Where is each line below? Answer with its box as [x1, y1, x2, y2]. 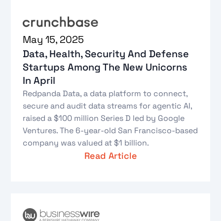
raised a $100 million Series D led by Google [23, 113, 185, 124]
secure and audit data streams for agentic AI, [23, 101, 192, 111]
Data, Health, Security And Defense [23, 47, 189, 61]
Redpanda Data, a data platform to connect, [23, 88, 188, 99]
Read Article [84, 150, 137, 162]
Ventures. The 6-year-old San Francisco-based [23, 125, 198, 136]
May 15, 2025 [23, 33, 84, 46]
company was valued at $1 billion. [23, 138, 149, 148]
